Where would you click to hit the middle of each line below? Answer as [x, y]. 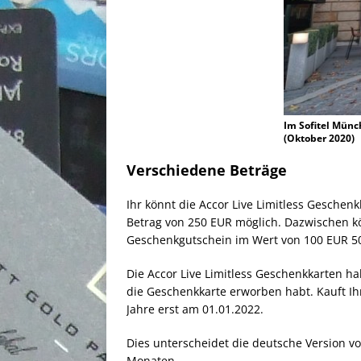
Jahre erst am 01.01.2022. [195, 309]
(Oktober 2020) [319, 139]
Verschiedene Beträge [207, 170]
